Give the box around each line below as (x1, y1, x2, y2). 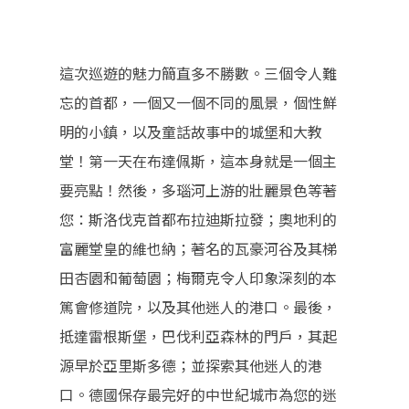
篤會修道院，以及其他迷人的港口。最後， (59, 296, 337, 319)
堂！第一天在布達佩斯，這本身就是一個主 (59, 150, 337, 173)
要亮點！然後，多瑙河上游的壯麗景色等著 (59, 179, 337, 202)
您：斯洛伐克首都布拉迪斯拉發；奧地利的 (59, 208, 337, 231)
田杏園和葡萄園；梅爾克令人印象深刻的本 (59, 267, 337, 289)
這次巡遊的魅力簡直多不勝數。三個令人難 (59, 62, 337, 85)
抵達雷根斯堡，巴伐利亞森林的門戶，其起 (59, 325, 337, 348)
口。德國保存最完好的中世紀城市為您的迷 (59, 383, 337, 406)
